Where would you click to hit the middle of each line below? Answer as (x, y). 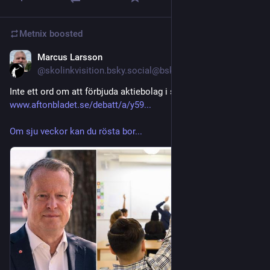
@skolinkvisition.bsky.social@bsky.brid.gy (122, 70)
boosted (65, 33)
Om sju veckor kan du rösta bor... (76, 131)
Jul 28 (248, 58)
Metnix (33, 33)
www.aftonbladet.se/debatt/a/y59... (80, 105)
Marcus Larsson (70, 57)
